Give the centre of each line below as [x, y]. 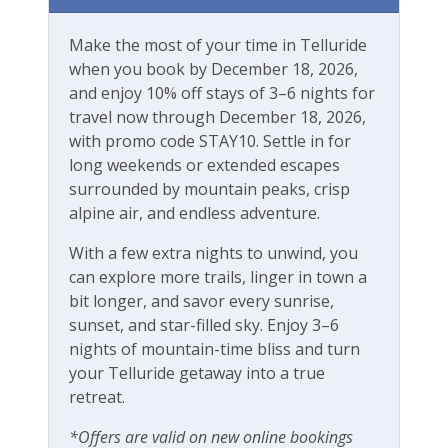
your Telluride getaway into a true [197, 372]
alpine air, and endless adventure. [194, 212]
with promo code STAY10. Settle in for [210, 140]
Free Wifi [79, 159]
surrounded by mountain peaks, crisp [209, 188]
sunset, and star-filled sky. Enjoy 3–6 [204, 324]
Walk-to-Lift [92, 62]
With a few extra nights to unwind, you [213, 252]
